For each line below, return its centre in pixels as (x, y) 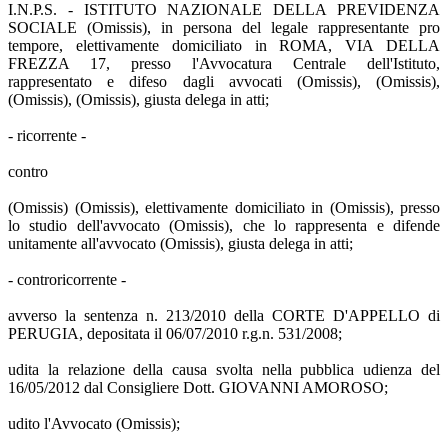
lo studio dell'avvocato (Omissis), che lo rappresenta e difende (224, 225)
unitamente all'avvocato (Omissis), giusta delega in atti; (180, 243)
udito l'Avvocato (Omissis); (94, 423)
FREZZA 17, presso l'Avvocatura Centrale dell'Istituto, (224, 63)
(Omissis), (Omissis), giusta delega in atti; (138, 99)
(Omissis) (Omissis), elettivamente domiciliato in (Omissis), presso (224, 207)
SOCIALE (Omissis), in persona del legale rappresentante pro (224, 27)
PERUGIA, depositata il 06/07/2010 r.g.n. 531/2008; (175, 333)
